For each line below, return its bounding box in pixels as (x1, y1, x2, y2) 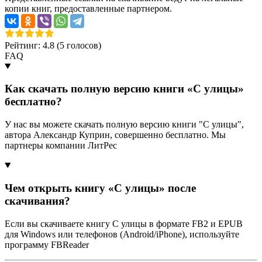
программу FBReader (5, 239, 89, 250)
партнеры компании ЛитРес (5, 140, 117, 151)
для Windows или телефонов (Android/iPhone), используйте (5, 229, 239, 239)
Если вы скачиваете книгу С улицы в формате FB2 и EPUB (5, 218, 243, 229)
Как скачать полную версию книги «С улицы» (5, 82, 244, 95)
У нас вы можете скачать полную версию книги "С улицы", (5, 119, 244, 130)
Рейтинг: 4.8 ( (5, 40, 60, 50)
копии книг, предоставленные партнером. (5, 3, 172, 13)
